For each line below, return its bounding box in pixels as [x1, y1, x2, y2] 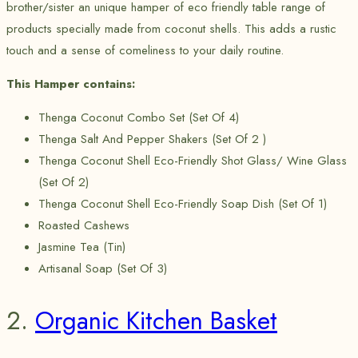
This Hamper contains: [6, 75, 135, 93]
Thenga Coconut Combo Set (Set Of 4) [38, 109, 239, 127]
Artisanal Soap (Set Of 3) [38, 260, 167, 278]
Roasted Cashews [38, 217, 129, 235]
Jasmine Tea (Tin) [38, 238, 125, 257]
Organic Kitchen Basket [35, 302, 277, 339]
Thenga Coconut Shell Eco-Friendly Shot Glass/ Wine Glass [38, 152, 347, 170]
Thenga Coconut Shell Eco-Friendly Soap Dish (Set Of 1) [38, 195, 327, 213]
